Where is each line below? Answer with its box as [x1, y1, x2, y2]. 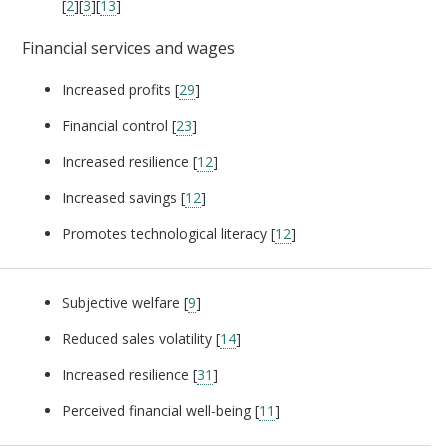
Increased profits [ [62, 79, 179, 99]
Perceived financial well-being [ [62, 400, 259, 420]
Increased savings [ [62, 187, 185, 207]
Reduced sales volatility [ [62, 328, 220, 348]
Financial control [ [62, 115, 176, 135]
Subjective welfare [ [62, 292, 188, 312]
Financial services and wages [22, 36, 235, 59]
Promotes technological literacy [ [62, 223, 275, 243]
